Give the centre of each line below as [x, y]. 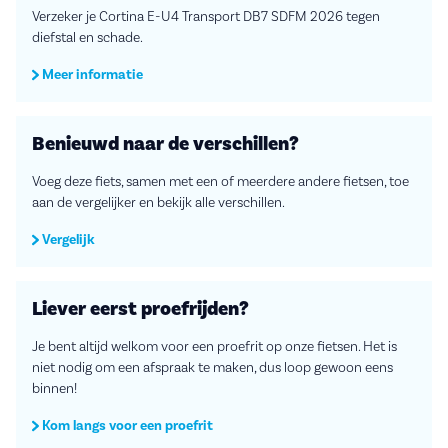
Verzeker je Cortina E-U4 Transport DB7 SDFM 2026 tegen [206, 16]
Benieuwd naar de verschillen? [165, 143]
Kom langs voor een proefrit [126, 425]
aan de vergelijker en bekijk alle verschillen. [158, 202]
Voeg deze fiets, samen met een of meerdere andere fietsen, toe [220, 181]
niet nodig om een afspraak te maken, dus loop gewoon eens [212, 367]
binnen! [54, 388]
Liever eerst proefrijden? [140, 308]
